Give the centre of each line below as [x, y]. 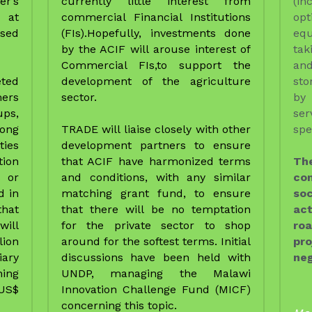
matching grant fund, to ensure [156, 53]
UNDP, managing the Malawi [156, 133]
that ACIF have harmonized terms [156, 21]
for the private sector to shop [156, 85]
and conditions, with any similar [156, 37]
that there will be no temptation [156, 69]
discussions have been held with [156, 117]
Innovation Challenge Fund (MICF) [156, 149]
